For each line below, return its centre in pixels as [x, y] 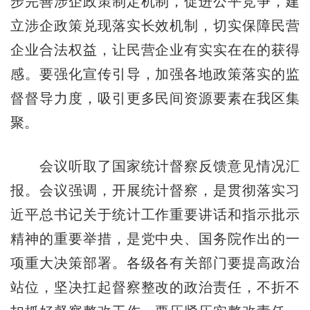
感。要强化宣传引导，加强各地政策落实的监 [155, 74]
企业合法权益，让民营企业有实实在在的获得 [155, 49]
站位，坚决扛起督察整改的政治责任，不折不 [155, 287]
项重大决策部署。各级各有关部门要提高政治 [155, 263]
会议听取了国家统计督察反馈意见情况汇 [155, 166]
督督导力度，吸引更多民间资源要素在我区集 [155, 98]
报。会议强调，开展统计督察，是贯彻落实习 [155, 190]
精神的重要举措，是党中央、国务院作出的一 [155, 238]
